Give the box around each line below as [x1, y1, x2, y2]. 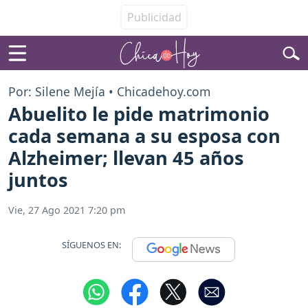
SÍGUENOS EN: [62, 238, 121, 251]
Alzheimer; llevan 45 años [8, 145, 244, 171]
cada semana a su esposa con [8, 123, 280, 149]
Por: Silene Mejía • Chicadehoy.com [8, 83, 210, 100]
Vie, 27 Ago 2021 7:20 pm [8, 203, 125, 217]
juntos [8, 167, 68, 193]
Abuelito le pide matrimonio [8, 101, 269, 127]
